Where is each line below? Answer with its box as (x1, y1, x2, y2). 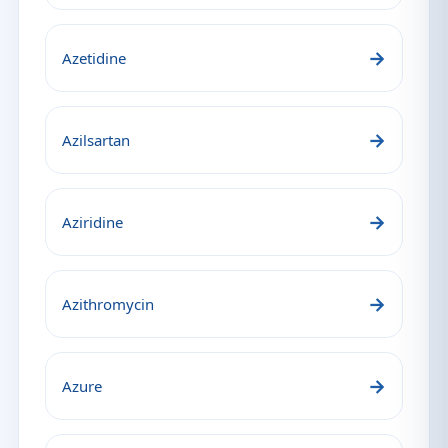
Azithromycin (62, 294, 154, 314)
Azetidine (62, 48, 126, 68)
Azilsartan (62, 130, 130, 150)
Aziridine (62, 212, 123, 232)
